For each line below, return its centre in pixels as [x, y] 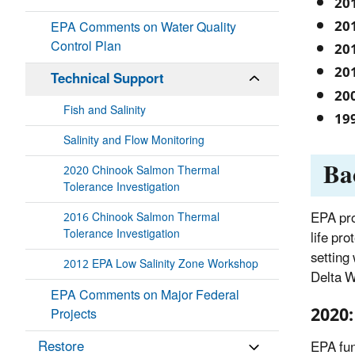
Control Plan [86, 47]
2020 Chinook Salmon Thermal [141, 171]
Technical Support [107, 80]
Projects [74, 315]
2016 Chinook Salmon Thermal [141, 218]
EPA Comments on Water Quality [143, 28]
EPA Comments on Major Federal [145, 296]
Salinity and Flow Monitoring [134, 141]
